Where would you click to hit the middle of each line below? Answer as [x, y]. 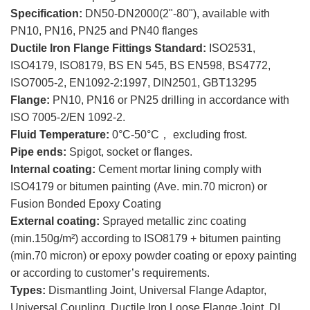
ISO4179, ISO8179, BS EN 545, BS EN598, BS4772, [140, 66]
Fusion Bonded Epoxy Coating [91, 204]
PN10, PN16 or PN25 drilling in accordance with [170, 100]
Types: [28, 291]
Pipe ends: [38, 152]
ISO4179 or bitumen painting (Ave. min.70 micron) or [139, 187]
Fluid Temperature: [61, 135]
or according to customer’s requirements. [116, 273]
